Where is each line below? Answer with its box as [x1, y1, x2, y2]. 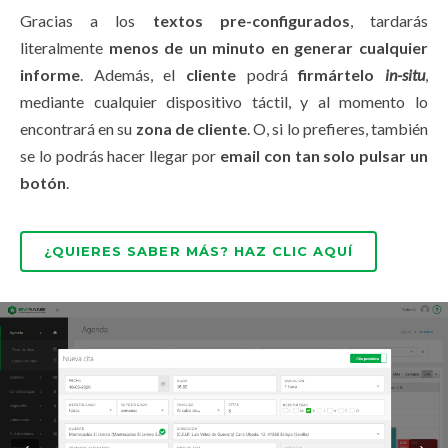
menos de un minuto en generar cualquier [108, 37, 429, 57]
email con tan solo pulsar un [219, 145, 429, 165]
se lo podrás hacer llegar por [20, 145, 220, 165]
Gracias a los [20, 10, 153, 30]
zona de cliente [135, 118, 248, 138]
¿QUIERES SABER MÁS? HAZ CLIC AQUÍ [44, 242, 354, 259]
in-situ [374, 64, 426, 84]
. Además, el [80, 64, 186, 84]
